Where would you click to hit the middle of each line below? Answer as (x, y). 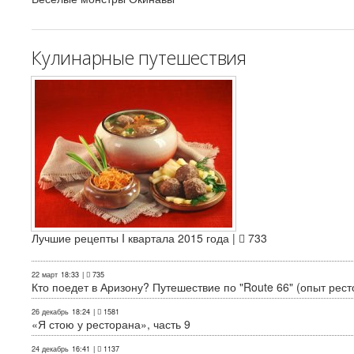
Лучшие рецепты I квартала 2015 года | (135, 238)
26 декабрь (50, 312)
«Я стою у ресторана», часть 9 (111, 324)
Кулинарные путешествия (139, 58)
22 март (45, 275)
